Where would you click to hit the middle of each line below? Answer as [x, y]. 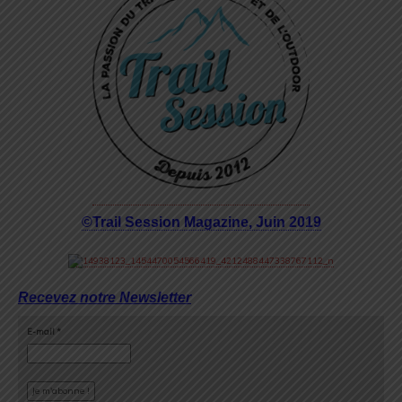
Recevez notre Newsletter [105, 297]
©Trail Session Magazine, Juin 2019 [201, 222]
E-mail [42, 331]
